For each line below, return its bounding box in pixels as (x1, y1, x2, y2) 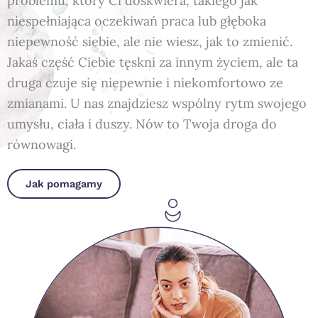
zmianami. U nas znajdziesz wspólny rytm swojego (7, 95, 307, 111)
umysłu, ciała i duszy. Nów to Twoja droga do (7, 116, 277, 132)
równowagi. (7, 136, 76, 153)
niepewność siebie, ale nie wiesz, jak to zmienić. (7, 33, 292, 50)
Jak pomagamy (26, 177, 102, 190)
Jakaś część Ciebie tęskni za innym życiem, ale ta (7, 54, 298, 70)
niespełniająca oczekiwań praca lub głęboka (7, 13, 266, 29)
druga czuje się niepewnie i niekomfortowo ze (7, 75, 283, 91)
